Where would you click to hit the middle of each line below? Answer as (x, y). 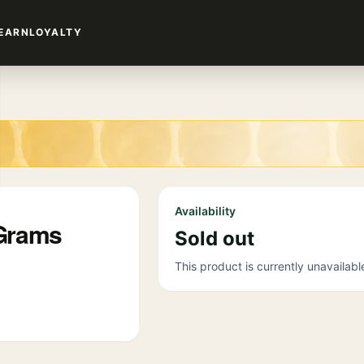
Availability (205, 211)
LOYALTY (56, 32)
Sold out (214, 238)
